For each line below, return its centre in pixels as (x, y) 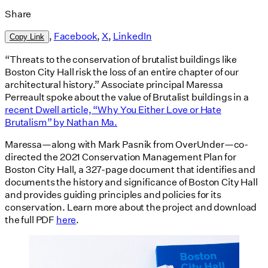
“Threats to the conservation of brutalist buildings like (121, 59)
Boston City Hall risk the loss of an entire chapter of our (122, 72)
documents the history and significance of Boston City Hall (131, 182)
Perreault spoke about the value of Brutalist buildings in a (127, 97)
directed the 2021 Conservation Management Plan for (121, 157)
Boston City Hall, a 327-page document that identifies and (130, 169)
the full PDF (31, 220)
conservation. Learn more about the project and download (131, 207)
